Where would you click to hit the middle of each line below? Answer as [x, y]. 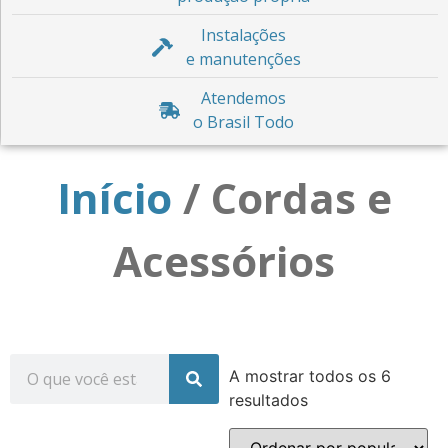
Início [114, 197]
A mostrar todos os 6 [309, 375]
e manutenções [243, 58]
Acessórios [224, 260]
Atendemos [243, 97]
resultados [268, 399]
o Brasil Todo [243, 121]
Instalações [243, 34]
